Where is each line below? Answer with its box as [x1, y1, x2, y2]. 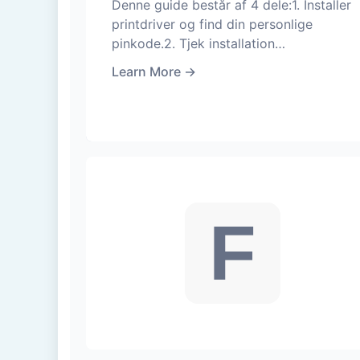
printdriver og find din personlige [112, 16, 313, 33]
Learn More [112, 63, 181, 80]
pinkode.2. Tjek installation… [112, 35, 285, 52]
